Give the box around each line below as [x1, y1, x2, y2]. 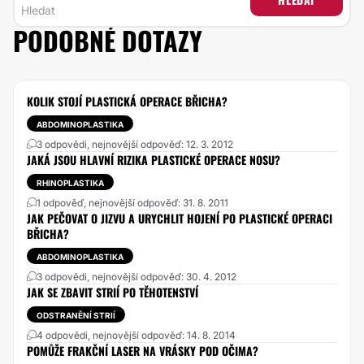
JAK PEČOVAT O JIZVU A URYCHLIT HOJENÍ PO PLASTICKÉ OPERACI [27, 210, 332, 227]
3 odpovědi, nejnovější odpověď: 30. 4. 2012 [37, 271, 236, 283]
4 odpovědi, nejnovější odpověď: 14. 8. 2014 [37, 329, 236, 341]
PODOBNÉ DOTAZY [13, 21, 202, 59]
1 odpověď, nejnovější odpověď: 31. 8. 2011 [37, 197, 228, 209]
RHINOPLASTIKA [37, 178, 104, 188]
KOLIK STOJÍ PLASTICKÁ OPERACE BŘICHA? [27, 93, 227, 110]
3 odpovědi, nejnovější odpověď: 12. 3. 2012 [37, 138, 233, 150]
